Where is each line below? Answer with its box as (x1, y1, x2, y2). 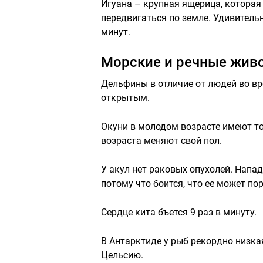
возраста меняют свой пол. (101, 134, 222, 146)
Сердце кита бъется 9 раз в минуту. (101, 206, 257, 218)
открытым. (101, 92, 150, 103)
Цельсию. (101, 249, 143, 261)
